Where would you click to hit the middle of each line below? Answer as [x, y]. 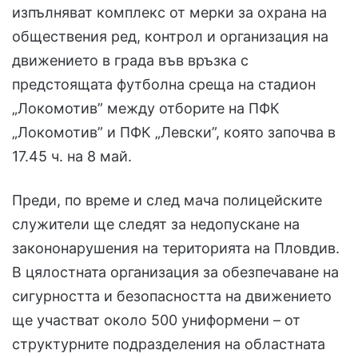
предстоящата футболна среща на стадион [164, 85]
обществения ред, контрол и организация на [170, 37]
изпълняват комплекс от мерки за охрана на [169, 13]
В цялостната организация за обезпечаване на [175, 272]
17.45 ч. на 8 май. [72, 157]
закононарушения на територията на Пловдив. [176, 249]
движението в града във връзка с [130, 61]
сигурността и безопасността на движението [172, 296]
